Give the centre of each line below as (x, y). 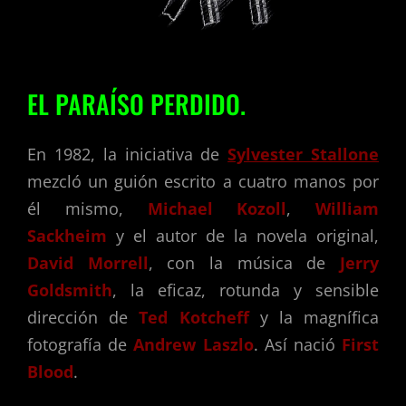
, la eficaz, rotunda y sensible (246, 290)
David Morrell (88, 263)
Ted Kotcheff (194, 318)
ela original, (332, 236)
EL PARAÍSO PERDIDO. (136, 104)
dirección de (83, 318)
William (347, 209)
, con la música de (244, 263)
